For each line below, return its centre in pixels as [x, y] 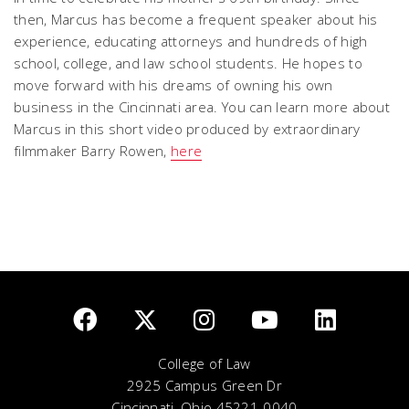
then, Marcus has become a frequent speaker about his [196, 19]
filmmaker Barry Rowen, [92, 151]
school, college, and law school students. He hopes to [188, 63]
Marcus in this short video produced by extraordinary [187, 129]
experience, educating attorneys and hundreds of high [191, 41]
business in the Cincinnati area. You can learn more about [202, 107]
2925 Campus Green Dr [204, 385]
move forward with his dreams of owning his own [173, 85]
